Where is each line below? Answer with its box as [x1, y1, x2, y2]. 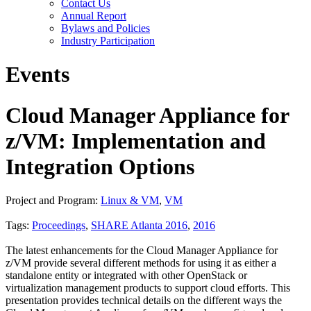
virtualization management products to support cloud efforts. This [6, 282, 290, 294]
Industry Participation [61, 35, 155, 47]
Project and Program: [6, 194, 101, 207]
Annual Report [61, 10, 126, 22]
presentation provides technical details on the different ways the [6, 294, 282, 307]
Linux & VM [101, 194, 159, 207]
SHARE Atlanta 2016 [91, 219, 187, 232]
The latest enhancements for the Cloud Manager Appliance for [6, 244, 278, 257]
